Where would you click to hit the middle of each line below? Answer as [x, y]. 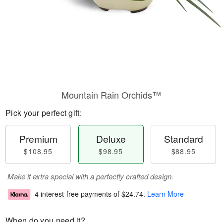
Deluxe [111, 139]
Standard [183, 139]
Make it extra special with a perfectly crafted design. [90, 176]
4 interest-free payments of [78, 194]
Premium [38, 139]
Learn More [166, 194]
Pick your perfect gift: [44, 113]
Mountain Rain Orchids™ [111, 95]
